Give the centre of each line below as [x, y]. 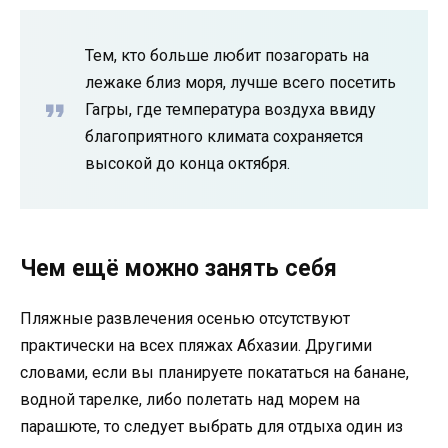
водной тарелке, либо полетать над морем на [190, 400]
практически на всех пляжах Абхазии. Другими [196, 346]
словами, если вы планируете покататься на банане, [214, 373]
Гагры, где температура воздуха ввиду [230, 110]
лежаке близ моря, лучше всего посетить [240, 83]
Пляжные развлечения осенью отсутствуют [185, 319]
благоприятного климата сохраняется [224, 137]
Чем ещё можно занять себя [178, 269]
